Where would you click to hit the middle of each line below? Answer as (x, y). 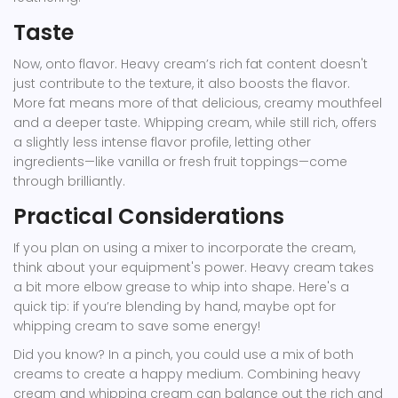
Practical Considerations (149, 217)
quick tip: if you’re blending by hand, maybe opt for (175, 307)
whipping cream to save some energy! (137, 326)
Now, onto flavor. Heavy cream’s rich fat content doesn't (191, 64)
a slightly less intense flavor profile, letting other (162, 143)
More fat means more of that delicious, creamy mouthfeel (198, 103)
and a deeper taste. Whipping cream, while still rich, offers (195, 123)
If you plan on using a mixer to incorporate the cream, (184, 248)
